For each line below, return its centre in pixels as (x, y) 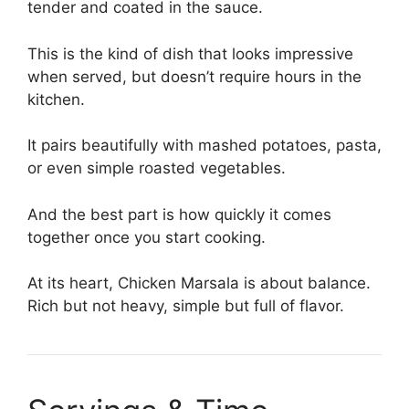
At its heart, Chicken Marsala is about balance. (199, 283)
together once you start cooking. (147, 237)
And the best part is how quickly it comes (179, 214)
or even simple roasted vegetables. (157, 168)
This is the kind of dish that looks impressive (190, 53)
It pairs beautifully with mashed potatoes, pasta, (204, 145)
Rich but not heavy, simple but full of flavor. (186, 306)
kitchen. (56, 99)
